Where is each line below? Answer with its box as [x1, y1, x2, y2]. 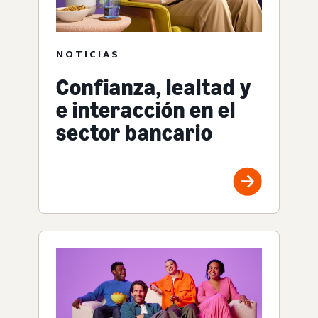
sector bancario [56, 119, 213, 146]
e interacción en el [56, 96, 236, 124]
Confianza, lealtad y [56, 73, 251, 101]
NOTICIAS [56, 47, 120, 60]
